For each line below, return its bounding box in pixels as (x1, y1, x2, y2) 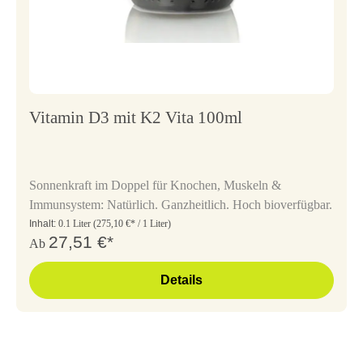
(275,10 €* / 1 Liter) (93, 217, 171, 229)
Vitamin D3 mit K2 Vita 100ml (29, 107, 242, 127)
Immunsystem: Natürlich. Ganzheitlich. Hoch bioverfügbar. (29, 197, 332, 211)
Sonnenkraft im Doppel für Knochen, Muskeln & (29, 177, 281, 192)
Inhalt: (29, 217, 58, 229)
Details (160, 272, 203, 287)
